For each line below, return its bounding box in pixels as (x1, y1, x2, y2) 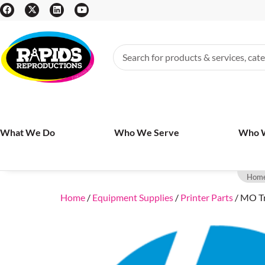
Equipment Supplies (92, 192, 173, 203)
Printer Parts (180, 192, 233, 203)
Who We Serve (114, 126, 179, 138)
